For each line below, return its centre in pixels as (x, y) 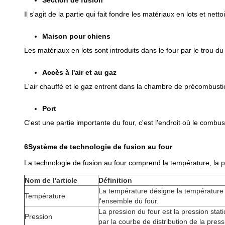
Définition (115, 180)
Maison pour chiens (76, 36)
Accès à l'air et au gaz (79, 72)
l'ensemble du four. (129, 201)
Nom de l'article (51, 180)
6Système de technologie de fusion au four (98, 147)
